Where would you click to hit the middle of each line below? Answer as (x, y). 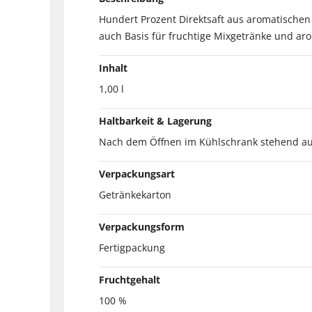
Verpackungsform (142, 226)
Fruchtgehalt (130, 279)
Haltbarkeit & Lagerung (155, 120)
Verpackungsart (137, 173)
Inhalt (113, 68)
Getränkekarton (135, 194)
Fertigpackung (132, 247)
